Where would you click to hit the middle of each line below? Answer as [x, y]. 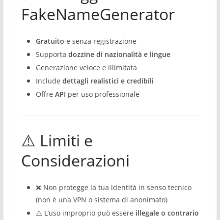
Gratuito [50, 41]
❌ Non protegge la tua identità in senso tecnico [113, 187]
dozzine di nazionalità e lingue [119, 54]
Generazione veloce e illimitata [86, 68]
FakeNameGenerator [98, 14]
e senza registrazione [100, 41]
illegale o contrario [167, 213]
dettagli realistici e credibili [108, 81]
